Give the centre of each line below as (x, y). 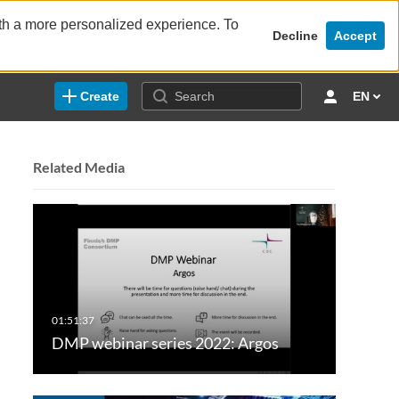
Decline (295, 36)
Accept (355, 36)
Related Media (78, 167)
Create (100, 96)
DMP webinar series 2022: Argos (165, 343)
